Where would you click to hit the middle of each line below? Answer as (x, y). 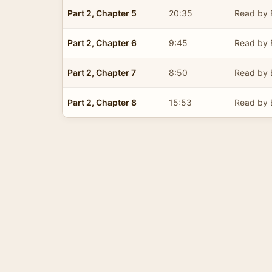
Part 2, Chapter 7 (102, 72)
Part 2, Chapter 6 (102, 42)
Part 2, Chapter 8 (102, 102)
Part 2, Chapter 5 (102, 13)
